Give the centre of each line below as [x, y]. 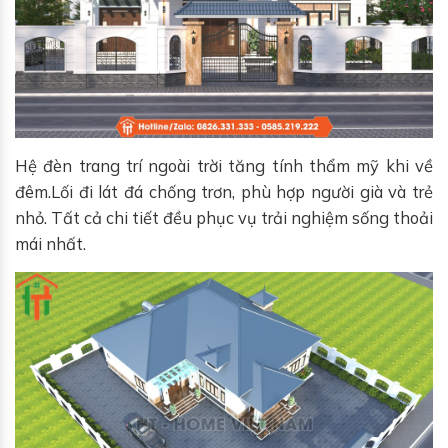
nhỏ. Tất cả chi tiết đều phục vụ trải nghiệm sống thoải [224, 217]
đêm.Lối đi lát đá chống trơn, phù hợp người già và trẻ [224, 191]
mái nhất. [50, 243]
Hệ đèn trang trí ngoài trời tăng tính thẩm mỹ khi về [224, 165]
